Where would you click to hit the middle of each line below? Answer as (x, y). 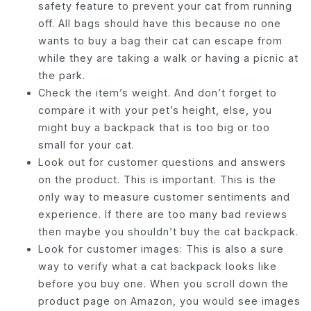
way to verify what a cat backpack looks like (158, 266)
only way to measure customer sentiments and (164, 196)
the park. (62, 75)
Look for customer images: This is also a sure (161, 249)
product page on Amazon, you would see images (169, 301)
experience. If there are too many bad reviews (163, 214)
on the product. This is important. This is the (157, 179)
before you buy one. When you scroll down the (163, 283)
